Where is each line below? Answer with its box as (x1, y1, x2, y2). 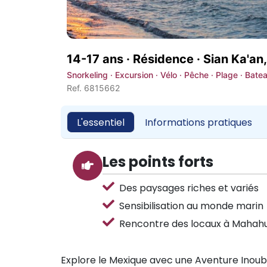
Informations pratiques (145, 115, 252, 129)
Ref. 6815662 (67, 83, 120, 93)
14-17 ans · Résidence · (67, 52, 203, 66)
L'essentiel (77, 115, 125, 129)
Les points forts (103, 152, 213, 172)
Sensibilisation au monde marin (119, 199, 263, 213)
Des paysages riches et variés (119, 181, 259, 195)
